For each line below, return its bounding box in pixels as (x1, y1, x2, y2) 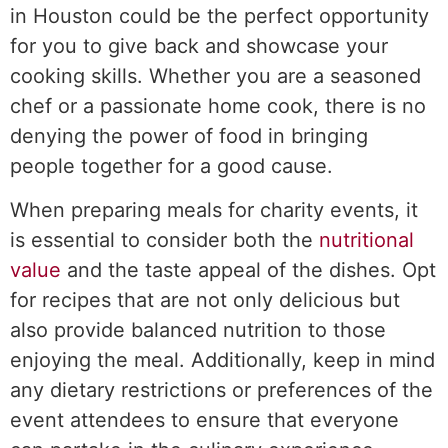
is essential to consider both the (10, 227, 319, 252)
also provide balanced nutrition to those (10, 317, 386, 342)
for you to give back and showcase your (10, 33, 388, 58)
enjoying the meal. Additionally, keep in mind (10, 347, 435, 372)
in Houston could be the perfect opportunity (10, 3, 429, 28)
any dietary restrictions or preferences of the (10, 377, 433, 402)
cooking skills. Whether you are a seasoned (10, 63, 421, 88)
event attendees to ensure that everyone (10, 407, 399, 432)
